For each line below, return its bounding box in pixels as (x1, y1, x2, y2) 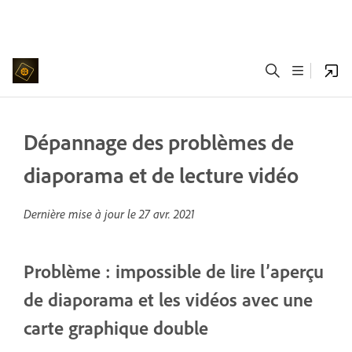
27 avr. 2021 (139, 206, 195, 222)
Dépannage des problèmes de (24, 128, 294, 156)
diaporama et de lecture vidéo (24, 161, 299, 189)
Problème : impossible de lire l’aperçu (24, 259, 324, 283)
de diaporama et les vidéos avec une (24, 288, 313, 311)
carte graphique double (24, 316, 208, 339)
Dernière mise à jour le (24, 206, 139, 222)
